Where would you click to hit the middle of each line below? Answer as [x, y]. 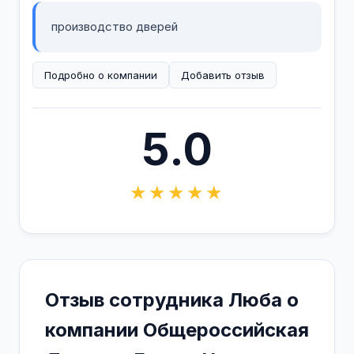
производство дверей [115, 26]
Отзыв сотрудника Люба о [172, 300]
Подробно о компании [101, 75]
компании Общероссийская [177, 330]
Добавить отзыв [223, 75]
